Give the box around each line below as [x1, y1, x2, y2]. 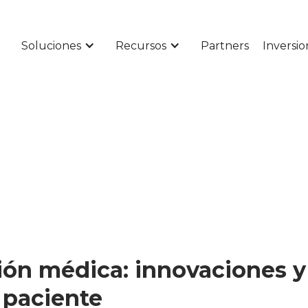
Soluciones [21, 38, 81, 52]
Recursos [115, 38, 166, 52]
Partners [201, 38, 249, 52]
